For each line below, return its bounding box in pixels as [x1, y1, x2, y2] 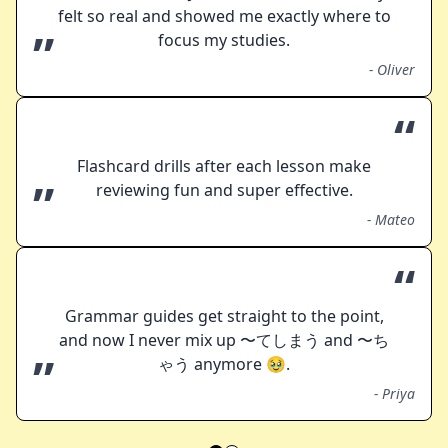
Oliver [377, 60, 415, 80]
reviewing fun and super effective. [95, 179, 353, 202]
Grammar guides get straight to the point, [64, 305, 384, 328]
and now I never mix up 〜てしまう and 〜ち [59, 329, 389, 352]
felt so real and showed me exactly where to [57, 5, 391, 28]
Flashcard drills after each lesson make [77, 155, 371, 178]
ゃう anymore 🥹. [158, 353, 290, 376]
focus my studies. [158, 29, 290, 52]
